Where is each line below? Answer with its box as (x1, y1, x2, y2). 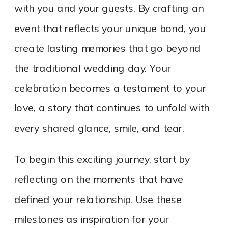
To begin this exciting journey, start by (14, 153, 190, 166)
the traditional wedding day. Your (14, 62, 172, 75)
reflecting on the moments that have (14, 173, 183, 186)
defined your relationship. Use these (14, 193, 182, 206)
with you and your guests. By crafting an (14, 2, 204, 15)
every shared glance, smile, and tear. (14, 122, 185, 135)
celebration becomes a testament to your (14, 82, 206, 95)
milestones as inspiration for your (14, 213, 169, 226)
